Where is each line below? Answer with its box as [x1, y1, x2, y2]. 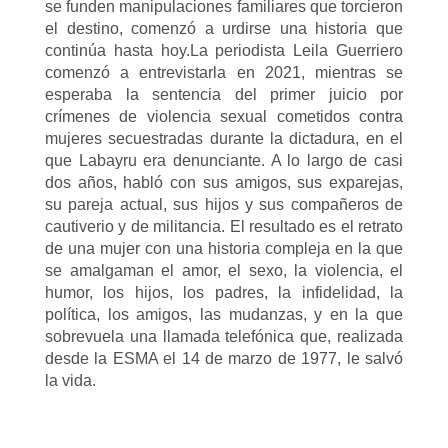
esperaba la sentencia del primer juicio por [45, 85, 403, 103]
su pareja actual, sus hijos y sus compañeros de [45, 195, 403, 213]
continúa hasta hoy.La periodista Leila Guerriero [45, 41, 403, 59]
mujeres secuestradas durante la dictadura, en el [45, 129, 403, 147]
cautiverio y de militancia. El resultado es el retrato [45, 217, 403, 235]
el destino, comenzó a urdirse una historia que [45, 19, 403, 37]
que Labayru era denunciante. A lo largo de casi [45, 151, 403, 169]
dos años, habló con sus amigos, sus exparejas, [45, 173, 403, 191]
